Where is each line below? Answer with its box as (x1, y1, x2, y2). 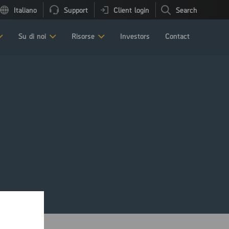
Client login (113, 5, 149, 14)
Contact (165, 31, 190, 40)
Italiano (14, 5, 37, 14)
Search (176, 5, 197, 14)
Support (64, 5, 88, 14)
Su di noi (18, 31, 46, 40)
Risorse (72, 31, 95, 40)
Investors (120, 31, 150, 40)
